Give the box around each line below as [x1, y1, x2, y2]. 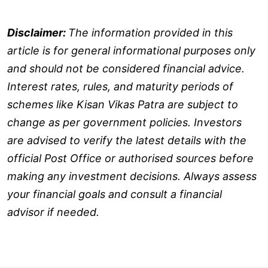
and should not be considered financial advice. [7, 62, 245, 75]
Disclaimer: [7, 26, 68, 39]
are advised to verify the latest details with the [7, 133, 246, 147]
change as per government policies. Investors [7, 115, 242, 129]
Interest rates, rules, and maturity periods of [7, 80, 233, 93]
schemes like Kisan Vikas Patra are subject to [7, 98, 238, 111]
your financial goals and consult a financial [7, 187, 222, 200]
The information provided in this [68, 26, 233, 39]
